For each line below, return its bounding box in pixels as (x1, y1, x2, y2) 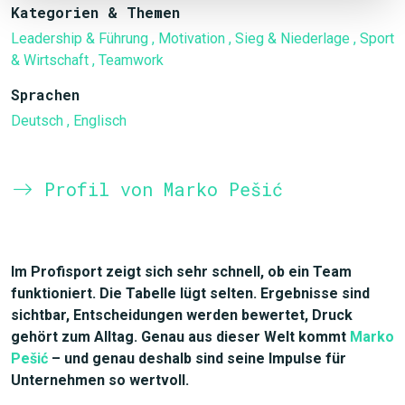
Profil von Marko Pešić (33, 177, 283, 201)
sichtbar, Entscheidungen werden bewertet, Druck (11, 306, 353, 324)
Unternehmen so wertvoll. (11, 372, 189, 389)
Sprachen (11, 85, 80, 104)
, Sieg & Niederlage (229, 30, 350, 47)
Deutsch (11, 112, 63, 129)
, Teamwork (92, 52, 164, 69)
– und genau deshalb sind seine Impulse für (48, 350, 346, 367)
